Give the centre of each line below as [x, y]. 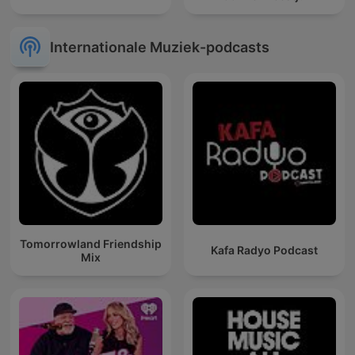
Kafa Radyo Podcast [264, 250]
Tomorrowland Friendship [91, 243]
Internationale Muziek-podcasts [160, 47]
